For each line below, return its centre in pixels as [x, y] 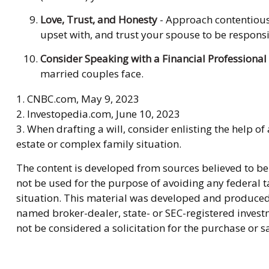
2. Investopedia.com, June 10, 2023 [98, 114]
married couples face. [92, 74]
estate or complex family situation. [98, 144]
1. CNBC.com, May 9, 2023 [77, 99]
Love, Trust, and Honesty [98, 20]
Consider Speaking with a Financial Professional [153, 59]
